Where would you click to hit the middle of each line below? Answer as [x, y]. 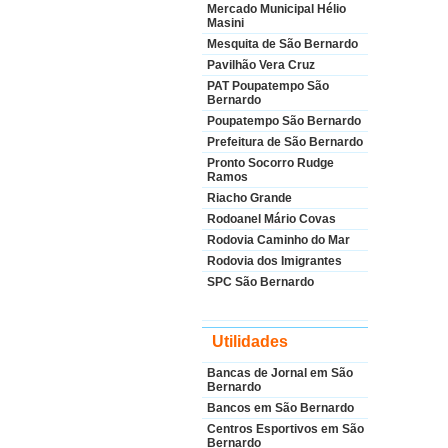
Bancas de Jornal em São [280, 373]
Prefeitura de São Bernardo [285, 142]
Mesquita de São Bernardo [282, 44]
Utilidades [250, 341]
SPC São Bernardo [260, 282]
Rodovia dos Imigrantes [274, 261]
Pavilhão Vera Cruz [261, 65]
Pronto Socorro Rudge [270, 163]
